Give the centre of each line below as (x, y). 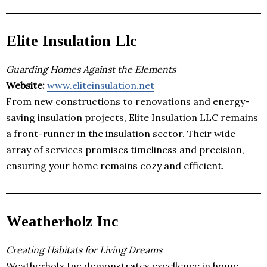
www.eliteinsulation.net (101, 85)
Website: (25, 85)
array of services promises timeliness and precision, (125, 149)
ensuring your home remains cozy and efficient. (115, 165)
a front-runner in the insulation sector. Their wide (121, 133)
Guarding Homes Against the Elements (91, 69)
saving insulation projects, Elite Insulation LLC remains (132, 117)
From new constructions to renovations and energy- (128, 101)
